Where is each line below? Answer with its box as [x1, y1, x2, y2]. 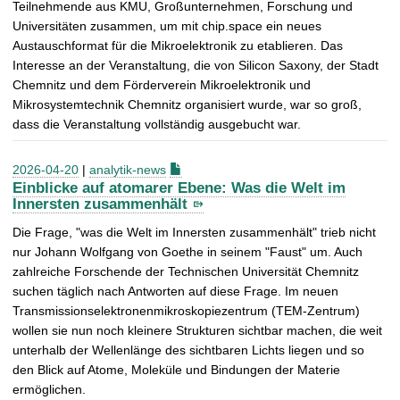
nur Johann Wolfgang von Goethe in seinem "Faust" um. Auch [12, 245, 362, 260]
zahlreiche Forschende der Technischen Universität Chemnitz [12, 264, 359, 279]
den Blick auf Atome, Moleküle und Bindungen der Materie [12, 362, 340, 378]
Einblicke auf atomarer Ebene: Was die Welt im [12, 179, 346, 197]
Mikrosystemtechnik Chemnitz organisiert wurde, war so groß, [12, 96, 362, 112]
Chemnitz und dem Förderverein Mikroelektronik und [12, 77, 311, 92]
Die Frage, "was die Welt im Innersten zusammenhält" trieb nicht [12, 225, 376, 240]
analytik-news [89, 162, 166, 177]
